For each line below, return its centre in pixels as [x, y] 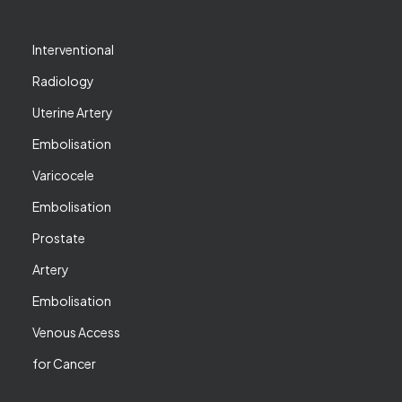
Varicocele [63, 175]
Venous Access [76, 332]
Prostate [59, 238]
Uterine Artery [73, 112]
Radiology [63, 81]
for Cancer [64, 363]
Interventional [73, 49]
